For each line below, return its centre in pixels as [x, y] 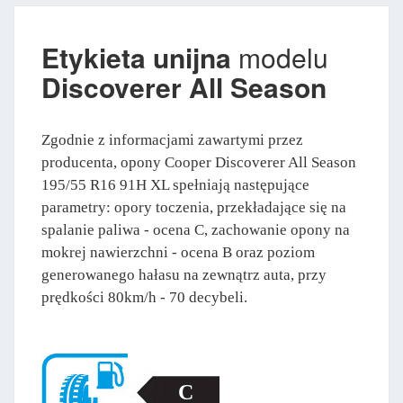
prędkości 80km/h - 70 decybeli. [144, 297]
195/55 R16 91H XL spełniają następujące [175, 184]
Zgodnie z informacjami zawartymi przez [172, 139]
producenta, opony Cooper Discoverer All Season [199, 162]
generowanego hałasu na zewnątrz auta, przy [184, 274]
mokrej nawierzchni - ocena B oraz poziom [178, 252]
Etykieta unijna [136, 57]
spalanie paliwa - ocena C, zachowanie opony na [196, 229]
